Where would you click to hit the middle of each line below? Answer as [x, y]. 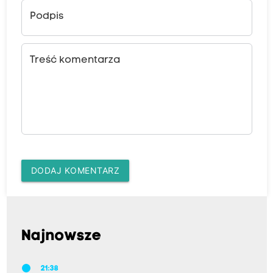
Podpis [46, 17]
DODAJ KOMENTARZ [75, 171]
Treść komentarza [75, 61]
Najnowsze [61, 237]
